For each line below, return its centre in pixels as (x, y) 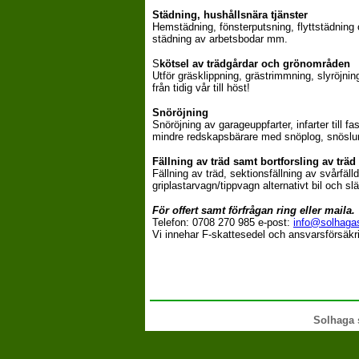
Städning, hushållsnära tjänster (230, 15)
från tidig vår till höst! (201, 88)
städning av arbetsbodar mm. (220, 39)
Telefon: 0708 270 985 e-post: (223, 222)
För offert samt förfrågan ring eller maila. (254, 210)
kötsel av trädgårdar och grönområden (255, 64)
